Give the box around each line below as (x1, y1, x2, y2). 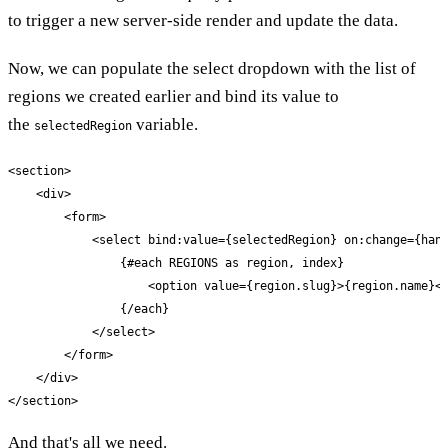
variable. (132, 114, 198, 134)
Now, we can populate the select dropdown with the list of (8, 58, 416, 78)
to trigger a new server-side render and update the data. (8, 10, 398, 30)
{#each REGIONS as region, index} (8, 255, 344, 270)
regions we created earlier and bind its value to (8, 86, 339, 106)
